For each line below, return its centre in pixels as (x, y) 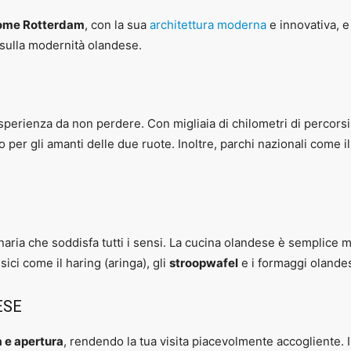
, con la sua (117, 25)
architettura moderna (208, 25)
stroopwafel (204, 263)
